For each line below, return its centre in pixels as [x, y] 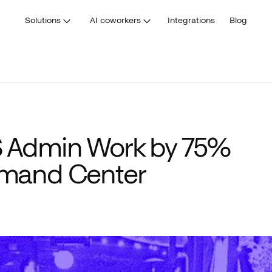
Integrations [191, 20]
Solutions [43, 20]
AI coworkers [115, 20]
